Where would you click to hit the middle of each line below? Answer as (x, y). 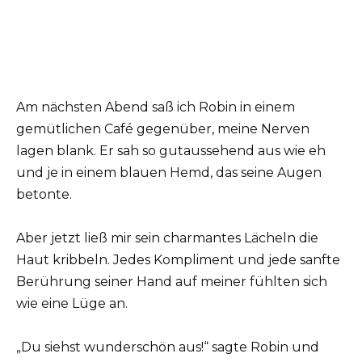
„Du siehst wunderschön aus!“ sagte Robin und (168, 347)
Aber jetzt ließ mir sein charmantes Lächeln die (167, 238)
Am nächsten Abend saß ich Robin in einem (156, 107)
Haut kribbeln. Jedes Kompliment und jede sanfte (178, 259)
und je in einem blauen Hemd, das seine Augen (169, 172)
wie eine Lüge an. (72, 303)
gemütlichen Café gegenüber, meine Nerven (163, 128)
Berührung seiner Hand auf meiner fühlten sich (172, 281)
